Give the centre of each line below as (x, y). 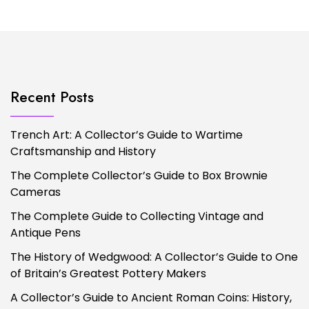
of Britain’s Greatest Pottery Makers (108, 273)
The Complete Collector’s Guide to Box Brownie (139, 175)
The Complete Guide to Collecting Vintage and (137, 216)
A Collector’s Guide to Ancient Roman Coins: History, (151, 297)
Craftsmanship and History (83, 151)
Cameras (36, 192)
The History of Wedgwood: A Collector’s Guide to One (154, 257)
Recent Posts (52, 97)
